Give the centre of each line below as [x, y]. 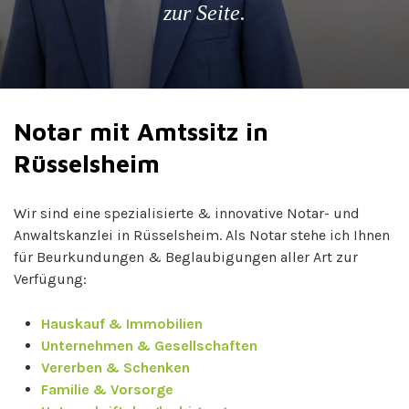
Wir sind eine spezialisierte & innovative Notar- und [187, 213]
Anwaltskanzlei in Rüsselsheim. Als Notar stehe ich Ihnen [202, 235]
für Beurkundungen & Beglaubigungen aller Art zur [186, 257]
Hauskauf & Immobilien [122, 324]
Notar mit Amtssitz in [141, 131]
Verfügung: [50, 279]
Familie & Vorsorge [107, 389]
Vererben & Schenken [115, 367]
